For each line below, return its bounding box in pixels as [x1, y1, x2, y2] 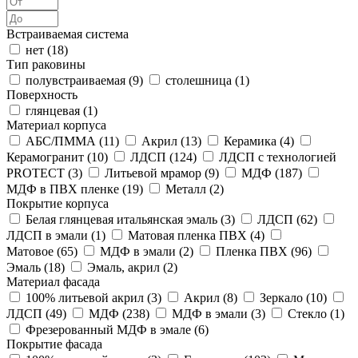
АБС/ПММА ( [26, 133, 103, 148]
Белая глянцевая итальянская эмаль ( [26, 212, 225, 226]
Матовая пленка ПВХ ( [128, 228, 254, 242]
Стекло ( [288, 306, 334, 320]
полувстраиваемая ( [26, 73, 133, 87]
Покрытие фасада [6, 336, 102, 351]
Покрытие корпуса [6, 196, 109, 210]
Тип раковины [6, 57, 86, 71]
